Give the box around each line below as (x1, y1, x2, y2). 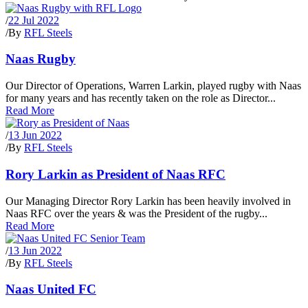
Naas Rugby (5, 52, 76, 67)
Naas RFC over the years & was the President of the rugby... (5, 207, 267, 219)
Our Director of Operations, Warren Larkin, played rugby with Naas (5, 80, 301, 92)
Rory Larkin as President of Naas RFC (5, 166, 225, 181)
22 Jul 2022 (8, 14, 59, 26)
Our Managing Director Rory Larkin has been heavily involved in (5, 195, 291, 207)
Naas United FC (5, 282, 96, 297)
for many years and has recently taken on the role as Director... (5, 92, 276, 104)
